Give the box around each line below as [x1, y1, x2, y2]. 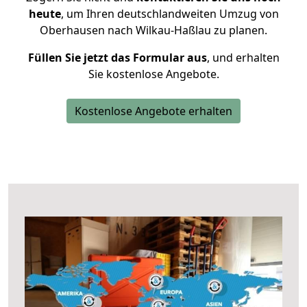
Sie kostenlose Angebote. [88, 66, 219, 82]
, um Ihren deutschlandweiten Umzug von [60, 6, 279, 21]
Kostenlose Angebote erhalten [75, 103, 232, 119]
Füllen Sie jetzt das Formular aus [27, 50, 207, 65]
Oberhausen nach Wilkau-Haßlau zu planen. [40, 23, 267, 38]
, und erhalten [206, 50, 280, 65]
